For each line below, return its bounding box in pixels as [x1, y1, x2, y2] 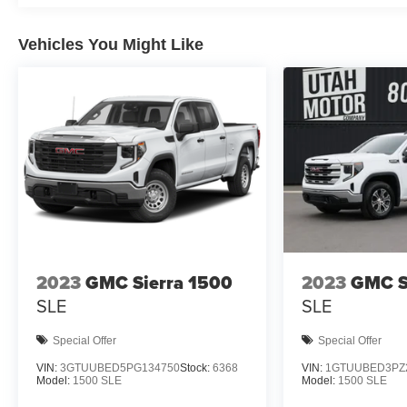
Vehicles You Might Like [18, 35, 203, 54]
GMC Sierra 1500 [85, 268, 233, 296]
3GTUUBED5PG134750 [60, 362, 180, 375]
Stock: [180, 362, 213, 375]
